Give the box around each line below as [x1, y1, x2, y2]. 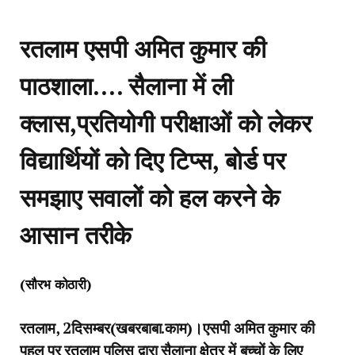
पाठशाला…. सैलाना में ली [20, 68, 233, 102]
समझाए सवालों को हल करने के [20, 180, 281, 214]
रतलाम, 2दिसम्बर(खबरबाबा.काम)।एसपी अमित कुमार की [20, 317, 315, 338]
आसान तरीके [20, 217, 132, 251]
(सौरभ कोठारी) [20, 275, 92, 294]
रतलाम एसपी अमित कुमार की [20, 31, 266, 65]
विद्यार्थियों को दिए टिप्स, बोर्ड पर [20, 143, 286, 177]
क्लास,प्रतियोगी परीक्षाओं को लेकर [20, 105, 312, 139]
